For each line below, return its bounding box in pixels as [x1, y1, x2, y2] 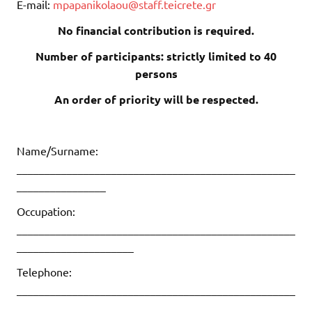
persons [134, 65, 178, 81]
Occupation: [17, 203, 75, 218]
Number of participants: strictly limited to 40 [36, 48, 276, 63]
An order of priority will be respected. [54, 91, 258, 107]
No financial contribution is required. [58, 22, 254, 38]
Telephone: [17, 264, 72, 279]
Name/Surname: [17, 143, 98, 157]
